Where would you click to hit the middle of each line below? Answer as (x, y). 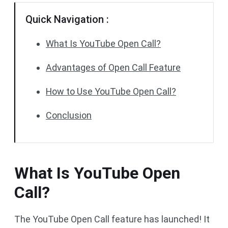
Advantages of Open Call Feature (113, 67)
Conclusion (69, 115)
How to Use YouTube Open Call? (111, 91)
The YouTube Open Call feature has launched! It (112, 219)
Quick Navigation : (67, 19)
